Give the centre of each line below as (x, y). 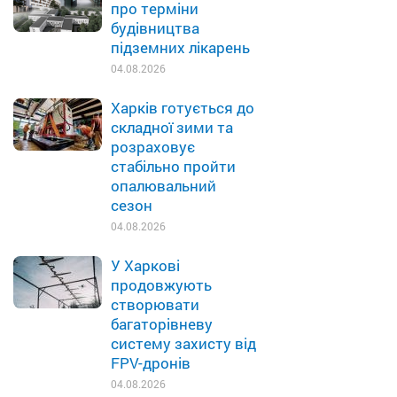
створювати (155, 304)
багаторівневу (162, 324)
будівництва (155, 28)
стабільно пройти (173, 166)
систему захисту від (183, 343)
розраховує (153, 147)
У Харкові (145, 265)
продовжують (161, 285)
